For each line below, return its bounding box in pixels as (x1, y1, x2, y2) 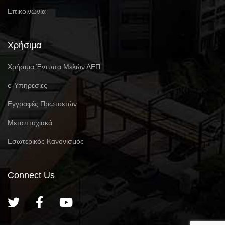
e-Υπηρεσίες (8, 81, 47, 90)
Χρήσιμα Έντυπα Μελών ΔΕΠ (8, 63, 100, 71)
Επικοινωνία (8, 7, 46, 16)
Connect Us (8, 170, 55, 181)
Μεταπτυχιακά (8, 119, 52, 127)
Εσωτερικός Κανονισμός (8, 137, 84, 146)
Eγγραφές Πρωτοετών (8, 100, 77, 108)
